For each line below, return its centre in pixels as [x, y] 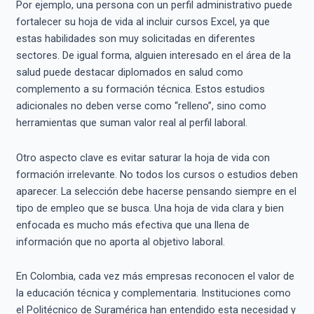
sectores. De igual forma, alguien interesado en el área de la [153, 56]
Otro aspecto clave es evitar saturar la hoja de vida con [143, 157]
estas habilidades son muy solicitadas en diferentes [135, 39]
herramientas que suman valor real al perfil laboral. [131, 123]
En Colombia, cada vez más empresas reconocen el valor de [155, 277]
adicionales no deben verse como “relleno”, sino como [141, 106]
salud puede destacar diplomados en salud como [129, 73]
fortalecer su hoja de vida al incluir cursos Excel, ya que [143, 22]
